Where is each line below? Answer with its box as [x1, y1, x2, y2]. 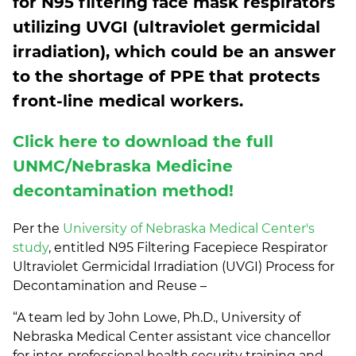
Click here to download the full [13, 132, 273, 152]
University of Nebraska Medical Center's [63, 221, 315, 237]
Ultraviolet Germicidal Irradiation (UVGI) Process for [13, 259, 335, 275]
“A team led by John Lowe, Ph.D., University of [13, 310, 300, 326]
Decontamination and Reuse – [13, 278, 207, 294]
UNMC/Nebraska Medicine [13, 157, 233, 176]
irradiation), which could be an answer [13, 42, 336, 62]
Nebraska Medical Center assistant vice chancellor [13, 329, 331, 345]
